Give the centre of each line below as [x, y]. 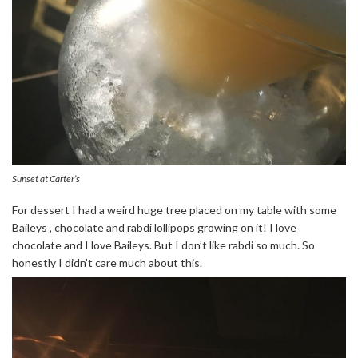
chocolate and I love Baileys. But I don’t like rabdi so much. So [163, 245]
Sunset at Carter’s [46, 178]
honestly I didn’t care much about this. [107, 262]
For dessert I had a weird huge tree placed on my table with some [174, 209]
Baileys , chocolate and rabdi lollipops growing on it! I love [154, 227]
